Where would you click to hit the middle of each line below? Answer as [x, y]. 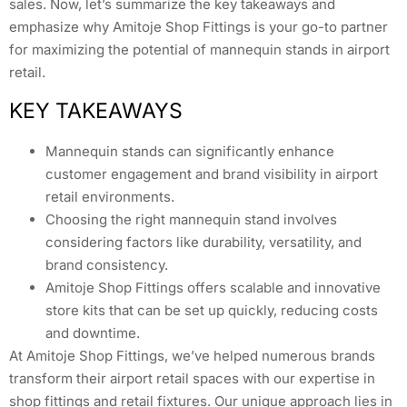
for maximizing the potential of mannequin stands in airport [199, 49]
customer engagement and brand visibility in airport [212, 174]
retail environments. [110, 197]
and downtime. [93, 333]
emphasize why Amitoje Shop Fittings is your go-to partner [199, 26]
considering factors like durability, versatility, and [203, 243]
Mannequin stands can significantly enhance [190, 152]
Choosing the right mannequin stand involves [191, 220]
